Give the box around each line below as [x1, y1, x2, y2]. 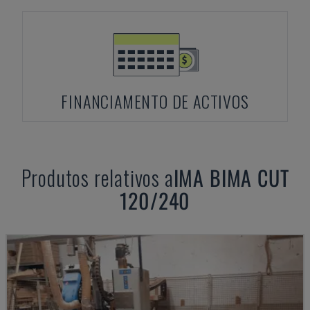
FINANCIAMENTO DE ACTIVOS [61, 89, 249, 113]
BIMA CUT [209, 162, 289, 193]
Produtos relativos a [21, 162, 174, 193]
